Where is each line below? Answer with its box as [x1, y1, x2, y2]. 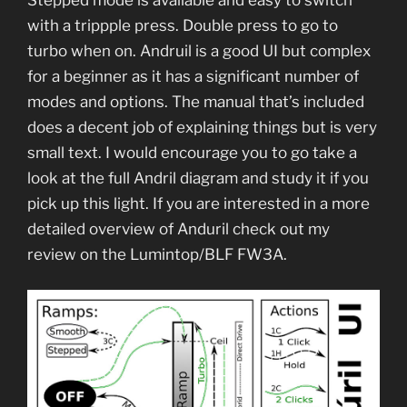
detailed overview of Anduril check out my [27, 219, 330, 238]
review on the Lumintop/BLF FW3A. [27, 244, 291, 263]
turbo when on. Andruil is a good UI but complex [27, 41, 371, 60]
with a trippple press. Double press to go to [27, 15, 338, 35]
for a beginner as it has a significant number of [27, 66, 359, 85]
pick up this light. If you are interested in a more [27, 194, 370, 213]
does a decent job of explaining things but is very [27, 117, 377, 136]
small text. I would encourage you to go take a [27, 143, 357, 162]
